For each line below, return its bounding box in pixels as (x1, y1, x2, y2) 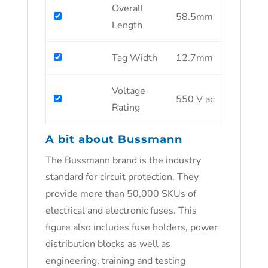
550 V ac (176, 93, 215, 106)
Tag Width (112, 51, 158, 65)
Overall (112, 2, 144, 15)
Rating (112, 101, 141, 114)
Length (112, 19, 143, 32)
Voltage (112, 84, 146, 98)
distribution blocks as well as (45, 237, 170, 251)
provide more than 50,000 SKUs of (45, 187, 196, 200)
